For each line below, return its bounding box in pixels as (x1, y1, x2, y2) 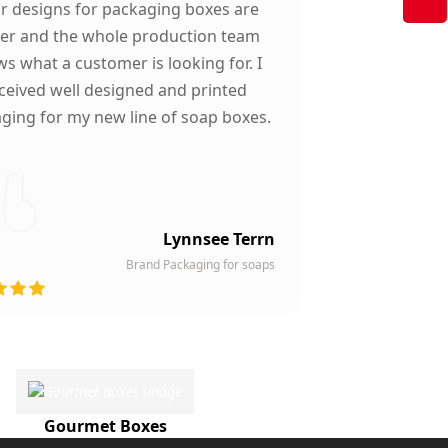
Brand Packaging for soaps (126, 255, 275, 273)
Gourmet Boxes (43, 414, 167, 437)
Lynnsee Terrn (163, 227, 275, 250)
